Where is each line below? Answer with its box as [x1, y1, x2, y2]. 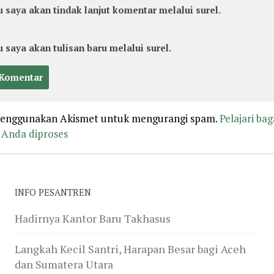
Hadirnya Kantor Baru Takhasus [14, 210, 171, 226]
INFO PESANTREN [14, 186, 91, 198]
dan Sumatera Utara [14, 256, 113, 272]
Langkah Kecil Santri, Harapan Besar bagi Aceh [14, 241, 246, 256]
